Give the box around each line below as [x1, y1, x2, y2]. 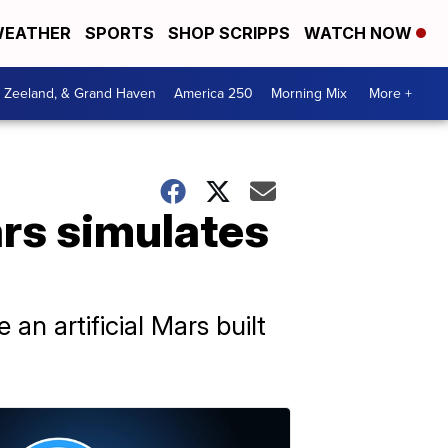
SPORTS [85, 23, 154, 44]
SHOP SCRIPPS [168, 23, 290, 44]
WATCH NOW [304, 23, 416, 44]
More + [369, 83, 412, 104]
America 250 [174, 83, 253, 104]
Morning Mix [271, 83, 347, 104]
